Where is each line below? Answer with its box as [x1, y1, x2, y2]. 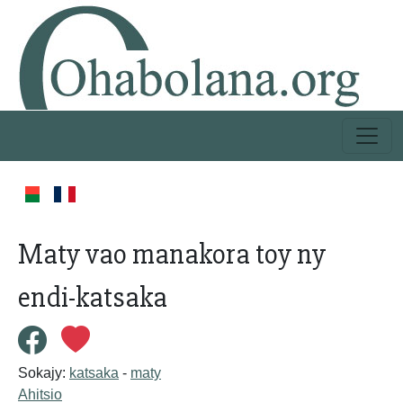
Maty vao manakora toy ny [18, 237, 326, 272]
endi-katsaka [18, 280, 167, 315]
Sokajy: [18, 365, 69, 381]
